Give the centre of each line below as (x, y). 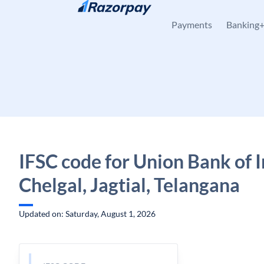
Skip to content (56, 15)
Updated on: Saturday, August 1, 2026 (87, 214)
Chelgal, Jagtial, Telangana (129, 185)
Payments (192, 24)
